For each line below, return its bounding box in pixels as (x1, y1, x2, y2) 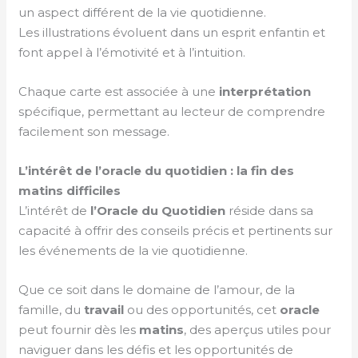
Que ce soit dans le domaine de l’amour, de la (18, 282, 296, 298)
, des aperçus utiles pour (184, 322, 332, 338)
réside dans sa (225, 203, 314, 219)
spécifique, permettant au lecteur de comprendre (18, 104, 326, 120)
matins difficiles (18, 183, 121, 199)
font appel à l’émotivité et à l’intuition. (18, 45, 246, 61)
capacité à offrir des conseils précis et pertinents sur (18, 223, 333, 239)
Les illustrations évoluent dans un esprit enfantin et (18, 25, 326, 41)
